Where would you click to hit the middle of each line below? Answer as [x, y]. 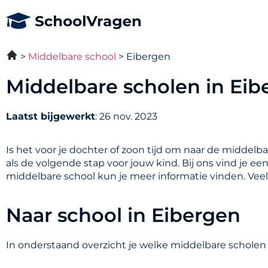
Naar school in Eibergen [123, 215]
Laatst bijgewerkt [51, 116]
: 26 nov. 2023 [126, 116]
